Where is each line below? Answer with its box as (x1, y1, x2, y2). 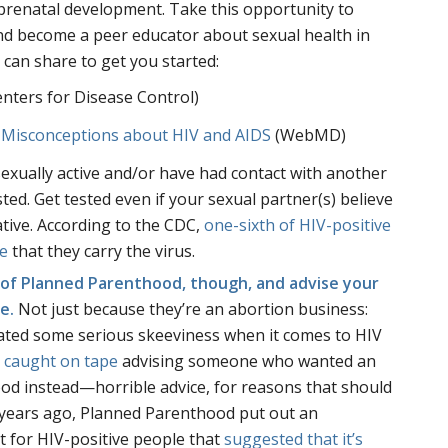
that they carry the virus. (8, 240, 196, 263)
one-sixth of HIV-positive (204, 214, 392, 237)
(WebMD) (271, 124, 347, 147)
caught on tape (4, 350, 119, 373)
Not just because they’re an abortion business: (18, 298, 369, 321)
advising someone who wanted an (118, 350, 377, 373)
